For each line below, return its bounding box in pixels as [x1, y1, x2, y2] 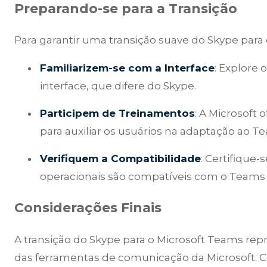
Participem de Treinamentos [40, 107, 195, 120]
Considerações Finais [14, 200, 162, 216]
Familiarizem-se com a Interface [40, 62, 215, 74]
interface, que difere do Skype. [40, 80, 197, 92]
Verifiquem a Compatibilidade [40, 153, 201, 165]
